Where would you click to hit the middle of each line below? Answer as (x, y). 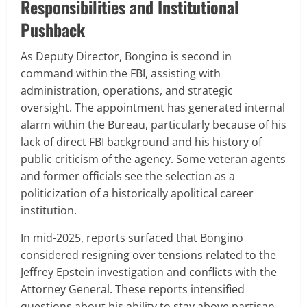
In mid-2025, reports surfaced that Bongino (132, 237)
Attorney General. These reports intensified (133, 289)
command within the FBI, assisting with (121, 73)
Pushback (53, 29)
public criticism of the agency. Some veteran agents (153, 159)
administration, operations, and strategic (127, 90)
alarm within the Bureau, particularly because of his (153, 124)
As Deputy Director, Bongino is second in (126, 56)
